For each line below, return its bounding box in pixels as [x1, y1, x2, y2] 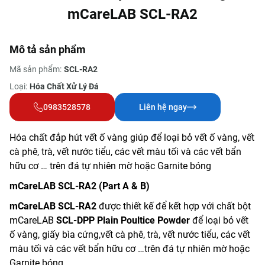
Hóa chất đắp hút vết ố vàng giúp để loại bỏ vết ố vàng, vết [9, 132, 254, 143]
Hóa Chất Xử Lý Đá [30, 82, 99, 91]
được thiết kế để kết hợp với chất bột [96, 201, 251, 212]
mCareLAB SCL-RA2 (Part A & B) [9, 180, 150, 192]
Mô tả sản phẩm [9, 43, 86, 56]
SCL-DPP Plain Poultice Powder [56, 215, 190, 226]
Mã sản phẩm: [9, 64, 62, 74]
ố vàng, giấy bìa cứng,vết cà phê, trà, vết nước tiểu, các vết [9, 229, 250, 240]
